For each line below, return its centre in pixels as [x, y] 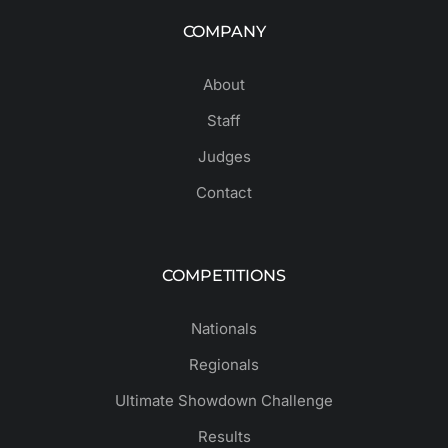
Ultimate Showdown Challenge [224, 401]
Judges [224, 157]
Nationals [224, 329]
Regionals [224, 365]
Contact [224, 193]
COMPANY [224, 32]
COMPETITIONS [224, 276]
